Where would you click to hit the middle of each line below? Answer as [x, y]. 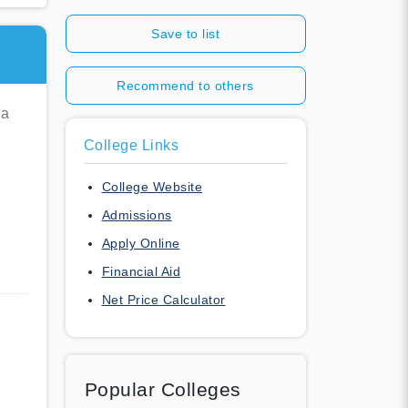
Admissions [137, 214]
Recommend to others [185, 85]
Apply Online [141, 243]
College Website [152, 186]
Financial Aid [141, 271]
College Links [131, 145]
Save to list [185, 33]
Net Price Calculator [163, 299]
